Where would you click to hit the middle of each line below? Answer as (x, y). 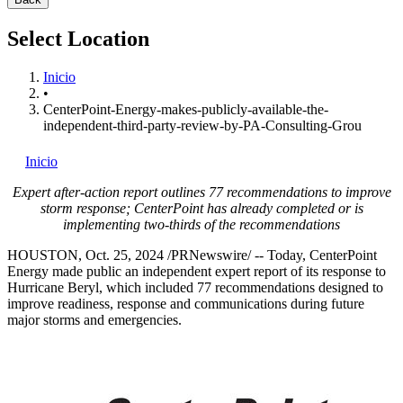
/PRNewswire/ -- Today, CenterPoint (270, 255)
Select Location (78, 38)
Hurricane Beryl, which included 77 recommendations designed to (195, 287)
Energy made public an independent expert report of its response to (197, 271)
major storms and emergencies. (94, 319)
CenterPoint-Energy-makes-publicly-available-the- (186, 109)
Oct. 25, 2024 (125, 255)
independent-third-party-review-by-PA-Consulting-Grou (202, 125)
